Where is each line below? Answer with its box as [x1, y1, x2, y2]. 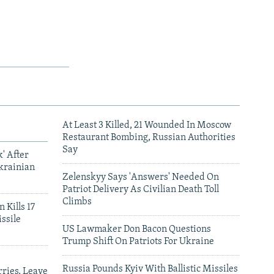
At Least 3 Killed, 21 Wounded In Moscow [62, 120, 231, 130]
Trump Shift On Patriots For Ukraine [62, 236, 214, 246]
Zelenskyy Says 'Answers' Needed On [62, 172, 219, 182]
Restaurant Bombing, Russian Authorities [62, 132, 235, 143]
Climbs [62, 196, 92, 207]
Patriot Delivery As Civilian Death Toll [62, 184, 219, 194]
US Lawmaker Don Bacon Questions [62, 224, 211, 234]
